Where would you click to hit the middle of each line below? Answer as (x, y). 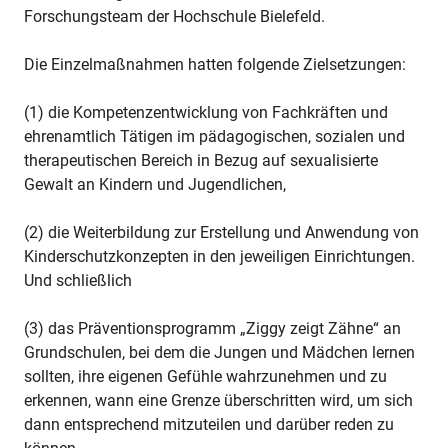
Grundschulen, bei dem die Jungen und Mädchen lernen (219, 352)
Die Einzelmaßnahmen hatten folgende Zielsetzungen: (215, 64)
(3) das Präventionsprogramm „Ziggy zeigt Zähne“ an (212, 328)
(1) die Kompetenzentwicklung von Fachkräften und (206, 112)
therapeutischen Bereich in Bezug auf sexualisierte (201, 160)
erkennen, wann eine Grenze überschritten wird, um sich (218, 400)
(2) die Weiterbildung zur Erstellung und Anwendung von (221, 232)
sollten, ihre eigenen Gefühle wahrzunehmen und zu (205, 376)
